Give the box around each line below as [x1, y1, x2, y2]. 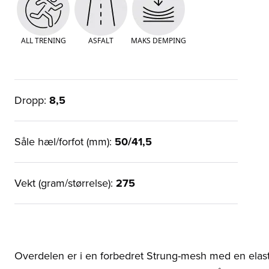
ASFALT [88, 35, 113, 46]
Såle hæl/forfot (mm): [14, 133, 115, 149]
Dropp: [14, 92, 49, 107]
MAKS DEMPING [131, 35, 186, 46]
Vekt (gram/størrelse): [14, 175, 116, 190]
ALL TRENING [20, 35, 66, 46]
